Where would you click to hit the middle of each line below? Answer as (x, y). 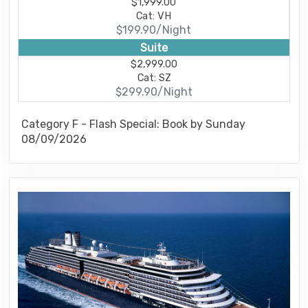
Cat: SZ (154, 78)
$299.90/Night (154, 92)
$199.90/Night (154, 30)
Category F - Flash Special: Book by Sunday (133, 124)
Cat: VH (154, 16)
